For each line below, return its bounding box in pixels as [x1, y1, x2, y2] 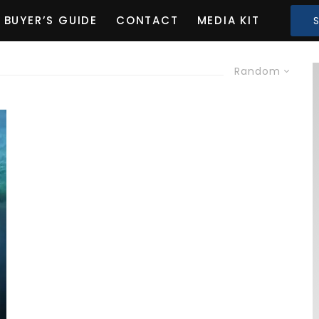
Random [234, 63, 281, 78]
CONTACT [115, 13, 179, 28]
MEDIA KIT [197, 13, 260, 28]
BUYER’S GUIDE [4, 13, 98, 28]
